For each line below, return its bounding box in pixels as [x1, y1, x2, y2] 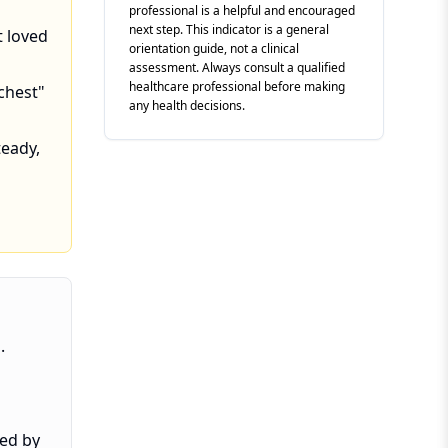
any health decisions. [129, 97, 245, 114]
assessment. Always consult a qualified [129, 59, 345, 76]
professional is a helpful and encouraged [129, 2, 355, 19]
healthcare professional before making [129, 78, 345, 95]
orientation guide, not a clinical [129, 40, 299, 57]
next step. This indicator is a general [129, 21, 329, 38]
